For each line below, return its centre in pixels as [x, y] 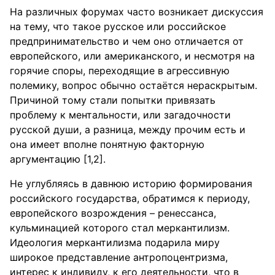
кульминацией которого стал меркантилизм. [120, 228]
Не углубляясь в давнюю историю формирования [131, 184]
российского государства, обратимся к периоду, [130, 198]
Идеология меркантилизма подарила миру [115, 242]
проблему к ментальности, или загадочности [120, 115]
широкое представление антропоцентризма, [119, 257]
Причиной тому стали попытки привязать [113, 100]
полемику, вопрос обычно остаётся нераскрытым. [134, 85]
